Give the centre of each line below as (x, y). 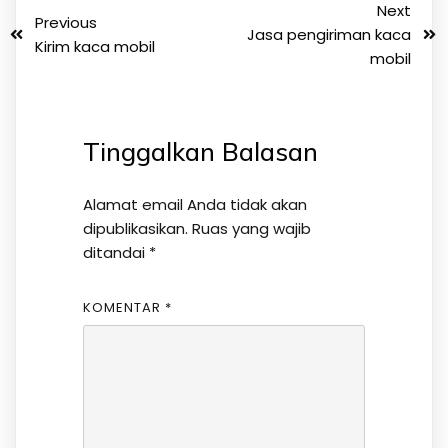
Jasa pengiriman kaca (329, 34)
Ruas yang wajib (251, 228)
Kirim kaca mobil (95, 46)
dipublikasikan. (135, 228)
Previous (66, 22)
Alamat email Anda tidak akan (194, 204)
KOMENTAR (123, 307)
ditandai (115, 252)
